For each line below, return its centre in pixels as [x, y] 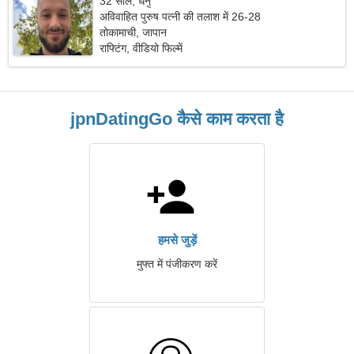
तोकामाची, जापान [134, 32]
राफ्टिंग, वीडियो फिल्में [141, 48]
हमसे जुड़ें [177, 240]
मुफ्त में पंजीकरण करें [177, 264]
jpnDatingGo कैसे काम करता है [177, 119]
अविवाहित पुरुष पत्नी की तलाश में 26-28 [181, 17]
